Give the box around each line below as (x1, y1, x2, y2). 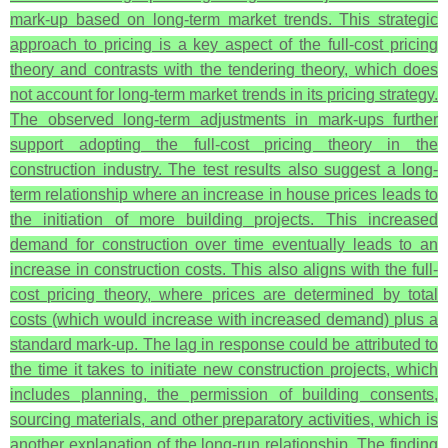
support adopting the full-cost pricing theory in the (10, 136, 438, 153)
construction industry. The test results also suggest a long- (10, 161, 438, 178)
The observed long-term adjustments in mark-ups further (10, 111, 438, 128)
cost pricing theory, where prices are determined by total (10, 286, 438, 303)
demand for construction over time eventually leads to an (10, 236, 438, 253)
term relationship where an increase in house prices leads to (10, 186, 438, 203)
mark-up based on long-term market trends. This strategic (10, 11, 438, 28)
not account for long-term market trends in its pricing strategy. (10, 86, 438, 103)
